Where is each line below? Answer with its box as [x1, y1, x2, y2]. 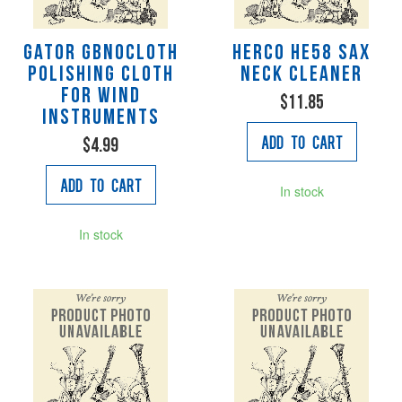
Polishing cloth [27, 64, 174, 86]
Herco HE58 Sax [232, 42, 371, 65]
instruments [41, 107, 160, 129]
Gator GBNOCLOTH [22, 42, 179, 65]
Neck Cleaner [240, 64, 363, 86]
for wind [60, 85, 141, 108]
